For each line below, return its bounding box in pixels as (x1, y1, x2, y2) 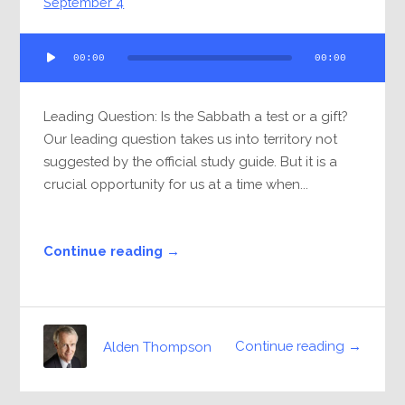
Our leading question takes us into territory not (43, 130, 338, 146)
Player (19, 58, 59, 74)
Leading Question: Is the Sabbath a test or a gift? (43, 108, 348, 124)
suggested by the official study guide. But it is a (43, 153, 338, 169)
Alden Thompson (103, 338, 212, 354)
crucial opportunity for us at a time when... (43, 175, 309, 192)
